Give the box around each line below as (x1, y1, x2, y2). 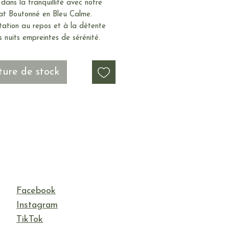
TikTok (16, 215, 43, 224)
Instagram (16, 200, 58, 210)
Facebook (16, 186, 56, 196)
